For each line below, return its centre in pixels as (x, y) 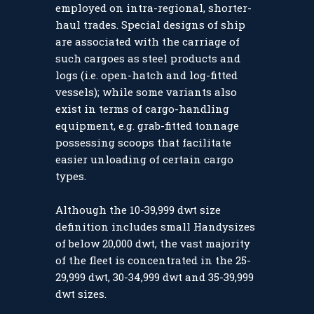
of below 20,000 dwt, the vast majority (153, 244)
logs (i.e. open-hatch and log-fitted (146, 75)
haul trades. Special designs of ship (150, 25)
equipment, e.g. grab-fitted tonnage (147, 126)
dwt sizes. (81, 294)
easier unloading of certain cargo (144, 159)
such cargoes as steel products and (148, 59)
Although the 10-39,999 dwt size (138, 210)
